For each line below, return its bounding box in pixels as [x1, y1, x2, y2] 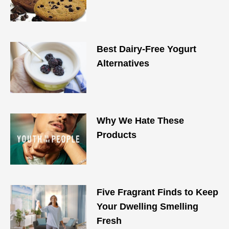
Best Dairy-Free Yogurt [97, 44, 197, 54]
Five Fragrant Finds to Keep [97, 187, 219, 197]
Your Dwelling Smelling [97, 201, 199, 212]
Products [97, 130, 137, 140]
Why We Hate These [97, 116, 185, 126]
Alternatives [97, 58, 150, 68]
